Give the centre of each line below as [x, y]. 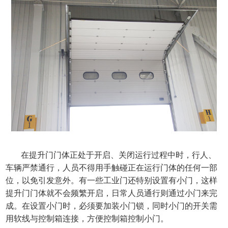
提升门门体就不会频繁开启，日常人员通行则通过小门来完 [112, 193]
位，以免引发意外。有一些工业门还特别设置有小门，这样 [112, 180]
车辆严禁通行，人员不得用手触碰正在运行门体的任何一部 [112, 167]
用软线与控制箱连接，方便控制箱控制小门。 [87, 218]
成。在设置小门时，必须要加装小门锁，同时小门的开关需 [112, 206]
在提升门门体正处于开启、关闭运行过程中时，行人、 [115, 155]
